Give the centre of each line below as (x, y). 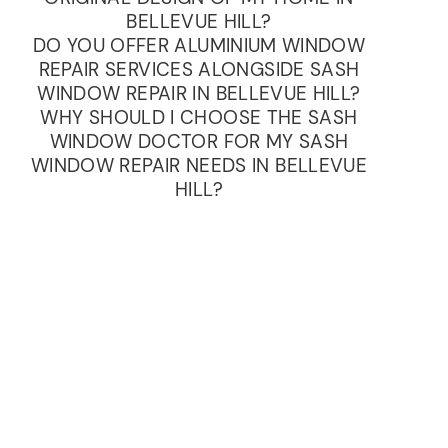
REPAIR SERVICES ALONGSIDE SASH (199, 70)
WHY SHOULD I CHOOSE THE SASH (199, 118)
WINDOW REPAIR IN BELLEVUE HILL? (199, 94)
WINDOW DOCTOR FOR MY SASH (199, 142)
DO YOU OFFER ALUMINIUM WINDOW (199, 46)
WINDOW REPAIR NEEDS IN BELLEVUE (199, 166)
